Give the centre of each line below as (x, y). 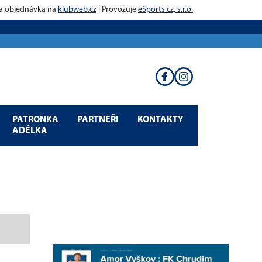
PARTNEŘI (98, 120)
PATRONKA (35, 120)
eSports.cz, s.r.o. (166, 10)
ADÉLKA (30, 131)
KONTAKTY (161, 120)
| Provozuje (117, 10)
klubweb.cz (77, 10)
